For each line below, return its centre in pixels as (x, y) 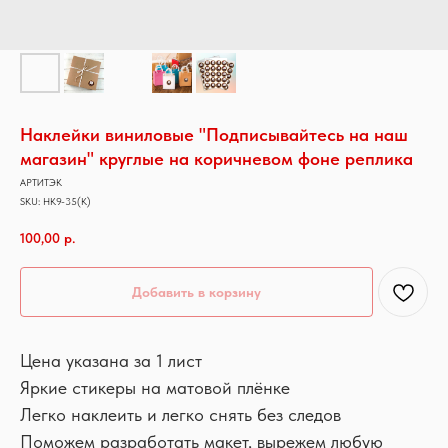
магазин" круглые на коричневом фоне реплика (216, 158)
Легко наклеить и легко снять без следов (180, 415)
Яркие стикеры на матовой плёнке (155, 388)
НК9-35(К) (67, 201)
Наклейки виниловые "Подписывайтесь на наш (214, 134)
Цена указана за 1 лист (111, 361)
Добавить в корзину (196, 292)
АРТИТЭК (41, 182)
